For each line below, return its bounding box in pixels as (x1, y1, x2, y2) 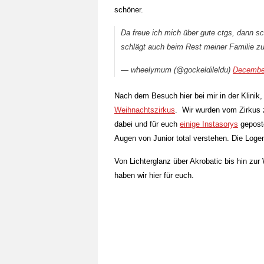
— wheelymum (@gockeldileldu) (121, 65, 233, 74)
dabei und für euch (114, 120, 180, 128)
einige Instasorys (180, 120, 238, 128)
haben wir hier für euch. (114, 171, 194, 180)
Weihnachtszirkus (114, 105, 175, 114)
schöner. (114, 5, 143, 14)
